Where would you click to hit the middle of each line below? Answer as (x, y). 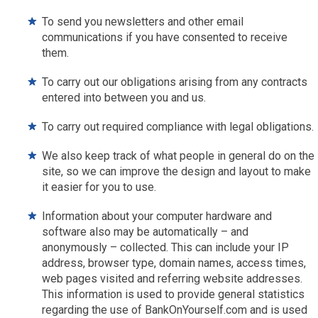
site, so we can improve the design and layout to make (177, 171)
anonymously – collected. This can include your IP (166, 247)
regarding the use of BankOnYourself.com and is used (175, 310)
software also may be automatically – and (146, 232)
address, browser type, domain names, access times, (174, 263)
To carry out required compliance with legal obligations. (178, 127)
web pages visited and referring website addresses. (172, 279)
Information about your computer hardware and (157, 216)
